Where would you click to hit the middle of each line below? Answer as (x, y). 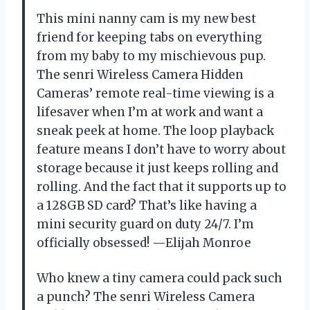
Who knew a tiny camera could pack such (159, 278)
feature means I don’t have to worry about (161, 149)
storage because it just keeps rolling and (157, 168)
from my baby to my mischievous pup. (151, 56)
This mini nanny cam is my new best (146, 18)
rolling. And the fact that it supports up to (162, 186)
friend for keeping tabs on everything (149, 37)
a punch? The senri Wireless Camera (146, 297)
